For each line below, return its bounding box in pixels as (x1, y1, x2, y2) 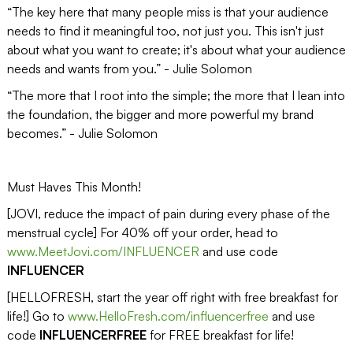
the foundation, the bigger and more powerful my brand (6, 106, 314, 123)
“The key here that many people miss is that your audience (6, 4, 329, 20)
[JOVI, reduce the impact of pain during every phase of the (6, 206, 330, 222)
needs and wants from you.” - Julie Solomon (6, 61, 252, 77)
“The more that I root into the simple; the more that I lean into (6, 87, 345, 104)
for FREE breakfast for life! (146, 327, 294, 344)
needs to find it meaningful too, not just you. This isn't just (6, 23, 324, 39)
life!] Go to (6, 308, 68, 325)
